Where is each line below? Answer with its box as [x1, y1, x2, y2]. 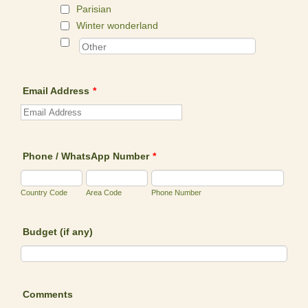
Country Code [21, 188, 68, 197]
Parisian [76, 3, 112, 14]
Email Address [23, 85, 90, 96]
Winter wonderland [76, 20, 159, 31]
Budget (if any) [23, 226, 93, 237]
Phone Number [151, 188, 202, 197]
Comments [23, 289, 74, 300]
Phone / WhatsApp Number [23, 151, 150, 162]
